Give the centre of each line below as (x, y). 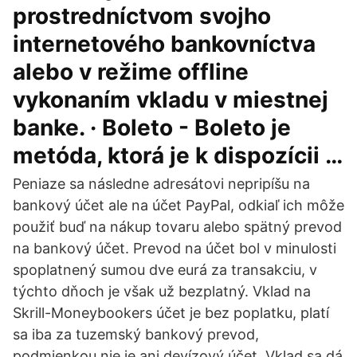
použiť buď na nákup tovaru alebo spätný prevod (177, 227)
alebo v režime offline (131, 72)
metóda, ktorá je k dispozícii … (178, 155)
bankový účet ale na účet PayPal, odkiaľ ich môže (178, 205)
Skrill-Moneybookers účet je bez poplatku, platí (171, 313)
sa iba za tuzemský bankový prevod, (136, 334)
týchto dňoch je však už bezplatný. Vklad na (162, 291)
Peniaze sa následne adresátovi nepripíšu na (161, 184)
